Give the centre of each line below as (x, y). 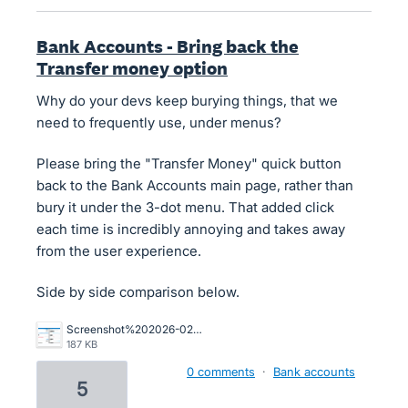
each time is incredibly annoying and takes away (191, 229)
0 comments (221, 372)
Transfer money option (132, 68)
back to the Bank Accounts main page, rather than (195, 185)
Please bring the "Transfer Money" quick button (189, 163)
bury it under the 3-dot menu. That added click (185, 207)
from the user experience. (119, 251)
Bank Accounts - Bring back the (168, 46)
